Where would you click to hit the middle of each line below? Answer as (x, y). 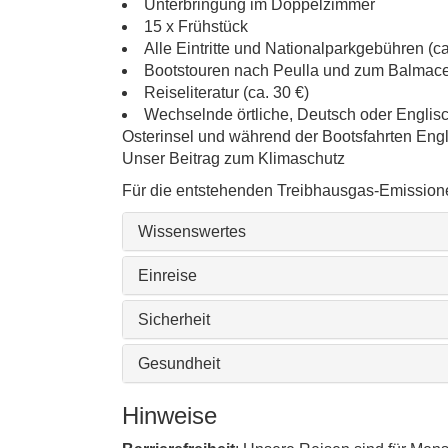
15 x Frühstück (196, 26)
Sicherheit (174, 319)
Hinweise (169, 415)
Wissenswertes (192, 231)
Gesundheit (179, 363)
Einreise (167, 275)
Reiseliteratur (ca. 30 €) (226, 92)
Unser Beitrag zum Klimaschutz (233, 158)
